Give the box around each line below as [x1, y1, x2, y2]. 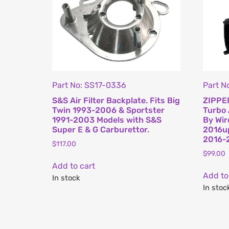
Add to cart [52, 161, 95, 171]
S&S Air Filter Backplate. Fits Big [52, 95, 180, 105]
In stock [52, 173, 80, 183]
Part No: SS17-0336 [52, 80, 126, 90]
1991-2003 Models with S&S [52, 114, 162, 125]
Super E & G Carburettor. [52, 124, 149, 134]
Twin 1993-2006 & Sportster [52, 105, 165, 115]
